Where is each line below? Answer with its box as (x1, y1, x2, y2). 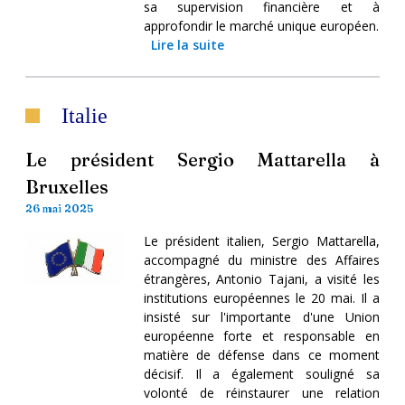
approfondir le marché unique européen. (143, 16, 379, 34)
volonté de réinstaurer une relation (143, 383, 380, 401)
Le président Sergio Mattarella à (25, 147, 380, 171)
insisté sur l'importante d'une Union (143, 307, 380, 325)
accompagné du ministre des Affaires (143, 250, 380, 268)
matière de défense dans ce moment (143, 345, 380, 363)
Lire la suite (150, 35, 224, 53)
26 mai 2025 (25, 201, 93, 215)
